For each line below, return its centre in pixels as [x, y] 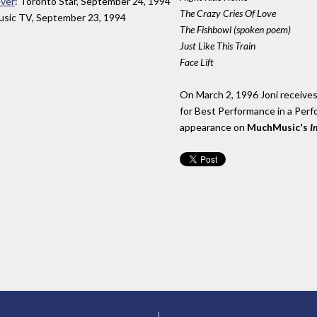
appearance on [213, 127]
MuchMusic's [278, 127]
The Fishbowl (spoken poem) [235, 30]
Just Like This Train [218, 46]
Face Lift [197, 62]
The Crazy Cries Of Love [228, 13]
